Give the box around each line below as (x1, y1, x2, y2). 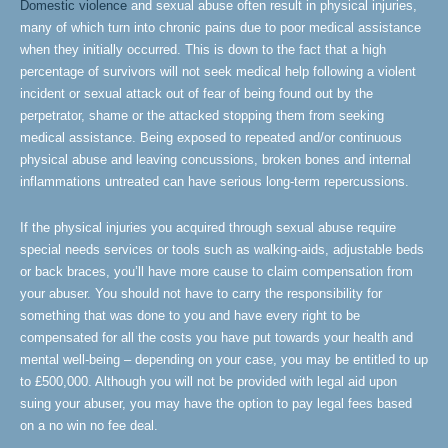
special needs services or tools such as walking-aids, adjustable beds (20, 242, 424, 257)
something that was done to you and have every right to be (20, 308, 360, 323)
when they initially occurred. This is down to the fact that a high (20, 42, 386, 57)
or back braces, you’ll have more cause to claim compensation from (20, 264, 413, 279)
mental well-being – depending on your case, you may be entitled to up (20, 352, 428, 367)
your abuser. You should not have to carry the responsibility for (20, 286, 382, 301)
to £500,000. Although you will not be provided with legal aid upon (20, 374, 397, 389)
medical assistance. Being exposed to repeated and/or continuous (20, 130, 402, 145)
